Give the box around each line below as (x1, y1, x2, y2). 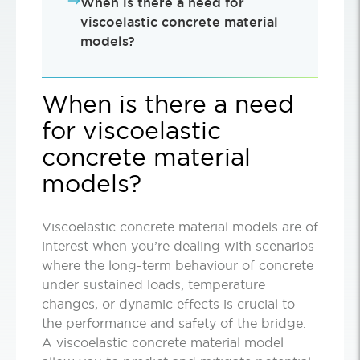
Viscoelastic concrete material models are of (42, 219, 318, 235)
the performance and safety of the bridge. (42, 315, 306, 332)
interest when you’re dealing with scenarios (42, 238, 314, 255)
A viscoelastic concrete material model (42, 334, 284, 351)
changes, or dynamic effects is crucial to (42, 296, 295, 313)
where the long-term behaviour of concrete (42, 257, 313, 274)
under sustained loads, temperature (42, 276, 265, 293)
